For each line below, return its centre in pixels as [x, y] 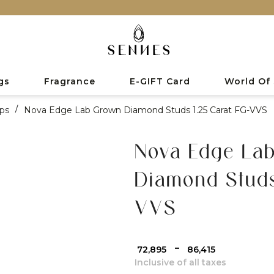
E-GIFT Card [160, 81]
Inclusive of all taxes [180, 262]
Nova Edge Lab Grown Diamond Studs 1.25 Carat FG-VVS [146, 110]
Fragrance [70, 81]
